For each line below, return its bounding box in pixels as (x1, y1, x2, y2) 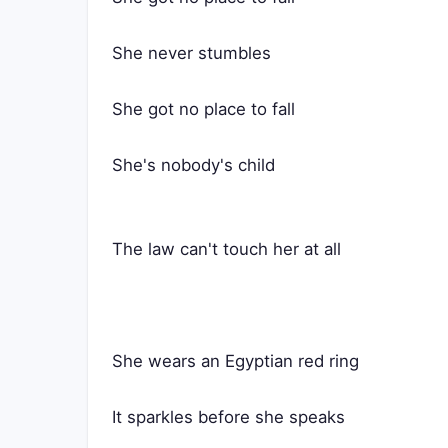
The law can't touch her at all (112, 239, 341, 259)
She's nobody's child (112, 155, 275, 175)
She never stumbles (112, 43, 271, 63)
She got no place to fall (112, 99, 295, 119)
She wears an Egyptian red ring (112, 351, 359, 371)
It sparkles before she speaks (112, 407, 345, 427)
